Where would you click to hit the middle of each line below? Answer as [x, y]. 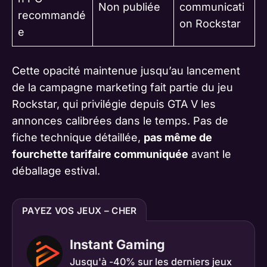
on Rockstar [210, 24]
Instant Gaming [117, 245]
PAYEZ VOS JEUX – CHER [80, 211]
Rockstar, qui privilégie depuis [90, 104]
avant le [210, 154]
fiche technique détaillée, [78, 138]
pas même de [178, 138]
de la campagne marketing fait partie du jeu [122, 88]
